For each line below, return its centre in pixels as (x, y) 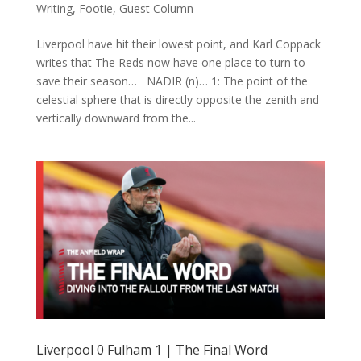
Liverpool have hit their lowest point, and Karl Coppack (178, 44)
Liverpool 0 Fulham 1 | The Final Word (151, 349)
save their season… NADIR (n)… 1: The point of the (172, 81)
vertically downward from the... (116, 118)
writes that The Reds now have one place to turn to (170, 62)
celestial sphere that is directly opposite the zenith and (177, 99)
